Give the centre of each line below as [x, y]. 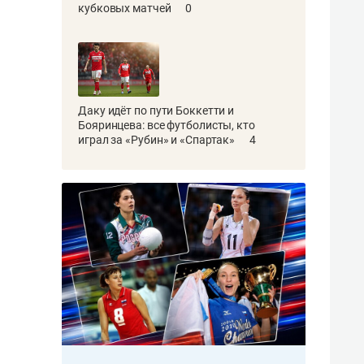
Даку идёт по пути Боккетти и [156, 110]
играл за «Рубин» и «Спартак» [158, 139]
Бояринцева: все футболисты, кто [167, 125]
